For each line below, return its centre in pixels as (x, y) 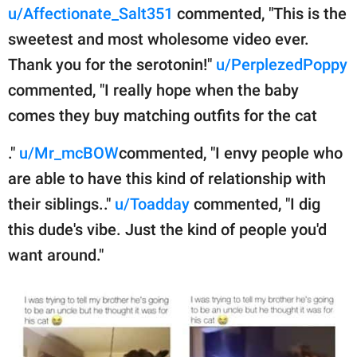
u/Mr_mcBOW (69, 153)
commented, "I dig (255, 204)
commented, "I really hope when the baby (153, 90)
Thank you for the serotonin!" (112, 64)
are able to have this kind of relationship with (167, 178)
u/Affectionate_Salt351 (90, 13)
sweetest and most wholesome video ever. (159, 39)
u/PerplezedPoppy (282, 64)
